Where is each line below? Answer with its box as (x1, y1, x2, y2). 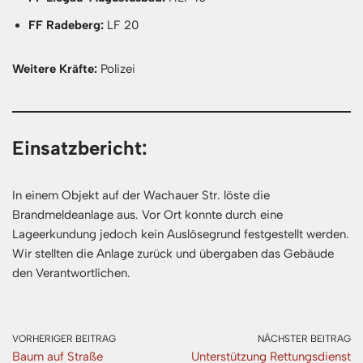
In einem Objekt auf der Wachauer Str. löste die (12, 187, 270, 203)
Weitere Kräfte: (12, 61, 97, 76)
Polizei (97, 61, 135, 76)
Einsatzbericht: (12, 135, 147, 160)
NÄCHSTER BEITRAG (258, 332, 351, 344)
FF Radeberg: (28, 17, 104, 32)
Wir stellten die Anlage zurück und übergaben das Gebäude (12, 246, 334, 261)
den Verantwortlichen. (12, 265, 130, 280)
